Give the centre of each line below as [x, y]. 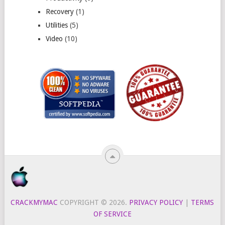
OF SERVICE [112, 214]
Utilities [57, 25]
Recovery [60, 11]
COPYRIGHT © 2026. [94, 203]
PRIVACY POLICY [156, 203]
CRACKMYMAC [34, 203]
